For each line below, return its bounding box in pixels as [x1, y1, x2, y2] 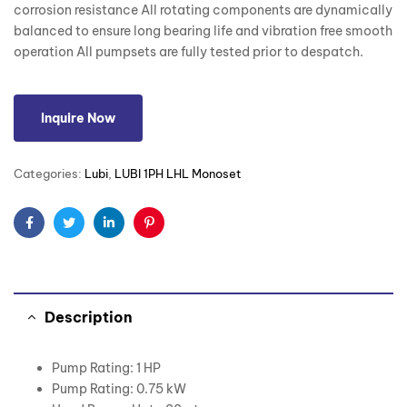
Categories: [14, 166, 84, 182]
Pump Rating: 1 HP [52, 360, 161, 377]
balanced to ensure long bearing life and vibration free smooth [14, 23, 392, 40]
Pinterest [147, 228, 203, 245]
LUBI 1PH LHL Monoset [114, 166, 242, 182]
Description [45, 308, 133, 327]
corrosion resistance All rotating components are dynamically [14, 2, 392, 19]
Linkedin [107, 228, 160, 245]
